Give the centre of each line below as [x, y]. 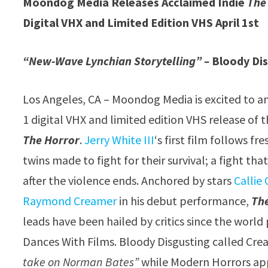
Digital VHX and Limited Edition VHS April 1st [141, 22]
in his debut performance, [184, 201]
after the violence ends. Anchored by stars [129, 180]
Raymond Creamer [70, 201]
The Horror [51, 140]
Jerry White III [120, 140]
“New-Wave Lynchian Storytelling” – [118, 61]
